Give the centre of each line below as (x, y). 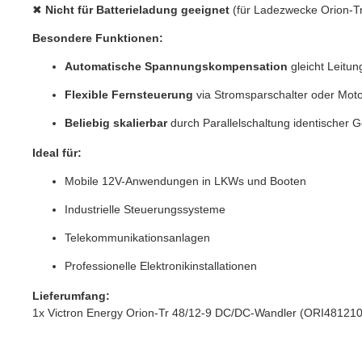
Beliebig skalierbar (116, 122)
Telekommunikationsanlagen (137, 237)
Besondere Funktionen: (98, 38)
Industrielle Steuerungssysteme (145, 209)
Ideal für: (57, 152)
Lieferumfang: (71, 295)
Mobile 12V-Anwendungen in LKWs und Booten (185, 181)
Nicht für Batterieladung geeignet (137, 9)
